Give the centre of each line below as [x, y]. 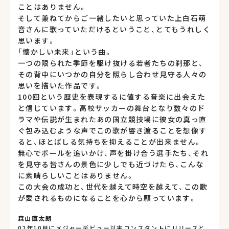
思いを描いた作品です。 [61, 85]
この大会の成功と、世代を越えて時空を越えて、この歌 [113, 186]
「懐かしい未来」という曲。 [65, 51]
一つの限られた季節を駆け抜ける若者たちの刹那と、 [111, 63]
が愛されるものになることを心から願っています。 [108, 198]
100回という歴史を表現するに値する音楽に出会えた [112, 96]
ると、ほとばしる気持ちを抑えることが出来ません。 [110, 141]
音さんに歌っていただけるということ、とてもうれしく [114, 29]
